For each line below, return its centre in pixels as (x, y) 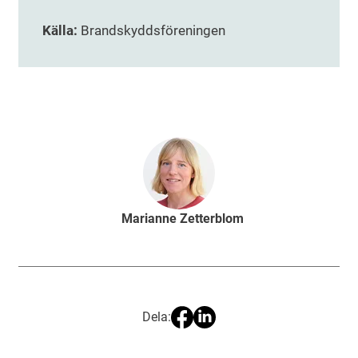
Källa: (60, 31)
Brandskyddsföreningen (151, 31)
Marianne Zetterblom (182, 219)
